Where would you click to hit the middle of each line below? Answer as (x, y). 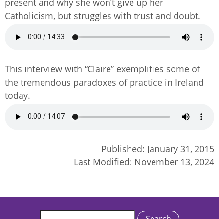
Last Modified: (104, 162)
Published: (124, 148)
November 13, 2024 (174, 162)
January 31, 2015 (181, 148)
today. (18, 95)
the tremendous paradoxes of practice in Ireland (104, 82)
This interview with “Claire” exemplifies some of (102, 69)
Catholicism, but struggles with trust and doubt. (103, 15)
